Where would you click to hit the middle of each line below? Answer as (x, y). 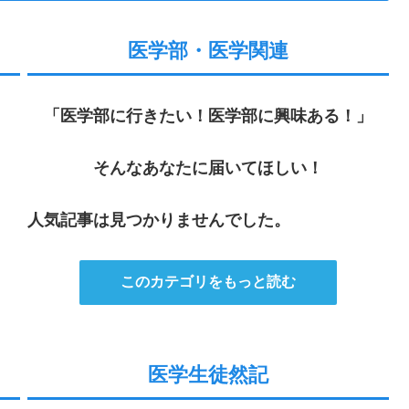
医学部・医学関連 (208, 51)
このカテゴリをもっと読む (208, 281)
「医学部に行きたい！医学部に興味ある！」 (208, 116)
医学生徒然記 (208, 375)
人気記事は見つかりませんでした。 (159, 220)
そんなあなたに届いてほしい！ (208, 168)
